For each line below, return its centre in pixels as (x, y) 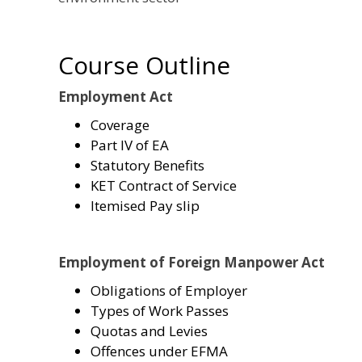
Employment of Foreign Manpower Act (192, 262)
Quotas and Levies (149, 330)
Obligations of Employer (169, 290)
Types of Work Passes (160, 310)
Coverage (120, 124)
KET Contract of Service (164, 185)
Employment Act (116, 96)
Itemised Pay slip (145, 205)
